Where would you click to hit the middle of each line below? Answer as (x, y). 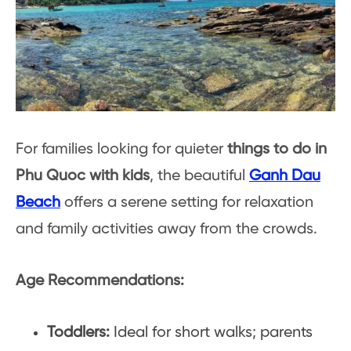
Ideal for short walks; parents (211, 333)
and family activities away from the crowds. (166, 230)
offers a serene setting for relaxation (187, 203)
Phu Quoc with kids (83, 176)
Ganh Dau (285, 176)
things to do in (277, 150)
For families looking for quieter (121, 150)
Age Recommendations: (100, 281)
